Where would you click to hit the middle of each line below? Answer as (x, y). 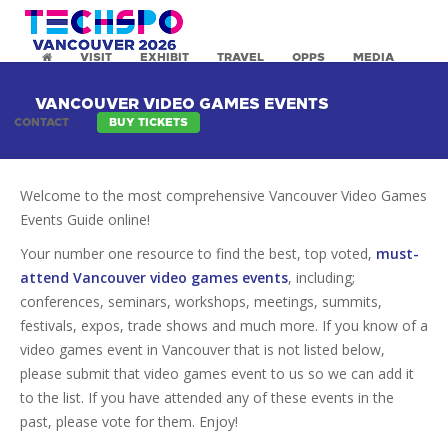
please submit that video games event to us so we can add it (217, 373)
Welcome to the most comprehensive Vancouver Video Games (223, 195)
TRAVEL (240, 57)
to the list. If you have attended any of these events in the (207, 397)
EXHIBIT (164, 57)
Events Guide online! (85, 219)
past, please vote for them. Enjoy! (129, 421)
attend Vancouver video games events (154, 277)
